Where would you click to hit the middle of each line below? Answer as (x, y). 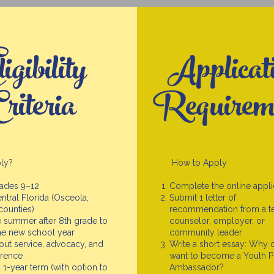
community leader (206, 232)
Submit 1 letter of (202, 198)
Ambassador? (196, 267)
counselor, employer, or (217, 221)
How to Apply (198, 163)
